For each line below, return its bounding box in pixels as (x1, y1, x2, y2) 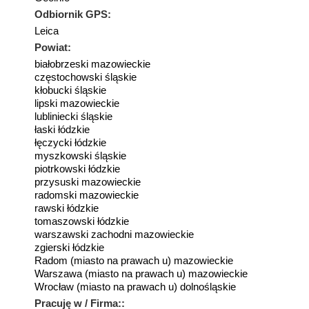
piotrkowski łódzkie (34, 163, 120, 175)
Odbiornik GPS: (34, 8, 111, 20)
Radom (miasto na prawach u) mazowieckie (34, 255, 233, 266)
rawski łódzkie (34, 202, 99, 214)
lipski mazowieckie (34, 97, 119, 109)
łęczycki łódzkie (34, 137, 106, 148)
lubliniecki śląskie (34, 110, 112, 122)
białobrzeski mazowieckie (34, 58, 150, 70)
